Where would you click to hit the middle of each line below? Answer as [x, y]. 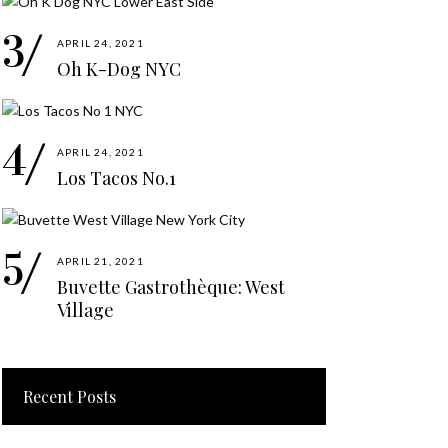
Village [85, 309]
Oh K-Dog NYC [119, 68]
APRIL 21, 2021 [100, 260]
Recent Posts [69, 396]
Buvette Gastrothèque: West [171, 286]
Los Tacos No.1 [116, 177]
